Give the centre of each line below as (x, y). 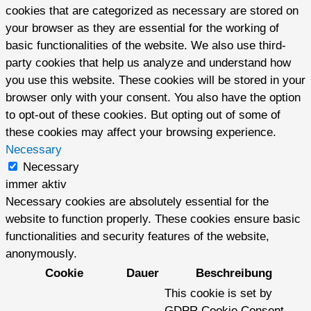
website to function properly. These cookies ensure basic (153, 219)
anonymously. (41, 254)
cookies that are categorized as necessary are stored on (152, 11)
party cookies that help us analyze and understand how (148, 63)
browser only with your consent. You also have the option (153, 98)
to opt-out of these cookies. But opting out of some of (143, 115)
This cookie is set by (218, 294)
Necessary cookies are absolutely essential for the (137, 202)
